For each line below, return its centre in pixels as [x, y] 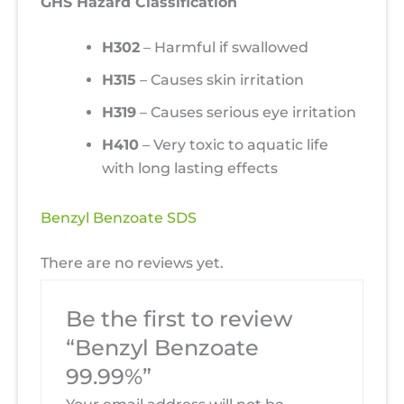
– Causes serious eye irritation [246, 113]
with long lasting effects [190, 169]
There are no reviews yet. [132, 263]
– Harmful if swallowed [224, 48]
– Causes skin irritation [220, 80]
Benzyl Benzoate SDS [119, 218]
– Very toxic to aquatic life [234, 145]
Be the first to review [179, 319]
